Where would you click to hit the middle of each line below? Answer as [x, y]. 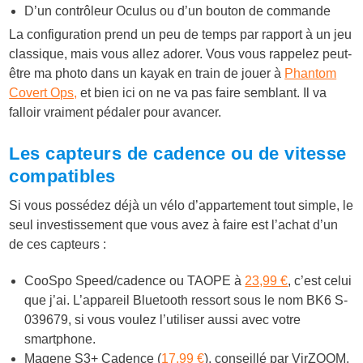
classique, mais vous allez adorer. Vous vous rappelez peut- [181, 54]
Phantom [311, 74]
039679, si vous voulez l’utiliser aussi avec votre [163, 320]
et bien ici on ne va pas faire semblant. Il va [202, 93]
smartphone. [60, 340]
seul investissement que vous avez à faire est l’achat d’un [174, 225]
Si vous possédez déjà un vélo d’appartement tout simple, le [181, 206]
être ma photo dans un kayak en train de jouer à [147, 74]
